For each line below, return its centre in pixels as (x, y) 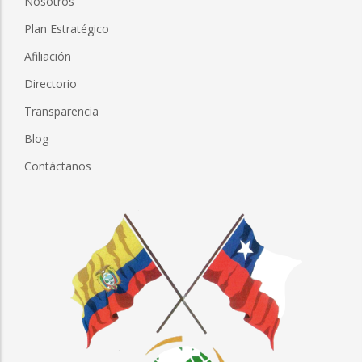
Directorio (51, 83)
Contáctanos (58, 166)
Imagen (32, 214)
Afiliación (48, 56)
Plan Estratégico (67, 28)
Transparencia (61, 111)
